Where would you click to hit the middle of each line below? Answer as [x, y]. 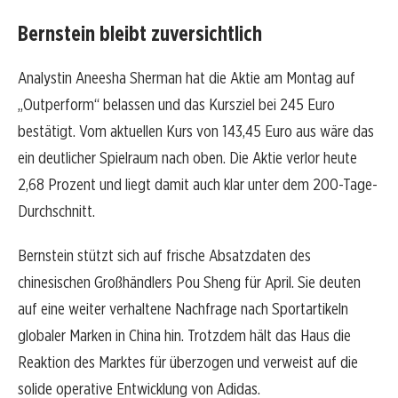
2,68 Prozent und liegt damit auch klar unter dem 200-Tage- [198, 185]
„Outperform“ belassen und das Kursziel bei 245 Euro [176, 105]
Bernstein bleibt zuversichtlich [140, 34]
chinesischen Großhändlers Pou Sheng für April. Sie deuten [189, 283]
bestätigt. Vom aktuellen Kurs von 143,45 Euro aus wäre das [196, 131]
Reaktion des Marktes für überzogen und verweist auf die [188, 362]
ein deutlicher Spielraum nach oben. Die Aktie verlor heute [187, 158]
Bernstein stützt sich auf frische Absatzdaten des [164, 256]
